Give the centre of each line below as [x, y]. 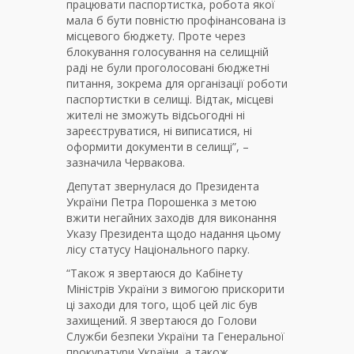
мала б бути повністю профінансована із [176, 21]
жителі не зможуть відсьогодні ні [156, 115]
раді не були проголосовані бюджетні [168, 68]
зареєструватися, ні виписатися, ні [159, 131]
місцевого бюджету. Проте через [156, 36]
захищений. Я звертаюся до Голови [162, 321]
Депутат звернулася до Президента [163, 186]
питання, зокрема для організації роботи [177, 84]
